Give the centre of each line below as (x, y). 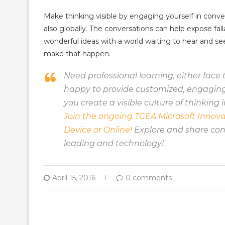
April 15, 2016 (74, 178)
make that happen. (77, 54)
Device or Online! (98, 130)
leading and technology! (114, 143)
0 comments (149, 178)
